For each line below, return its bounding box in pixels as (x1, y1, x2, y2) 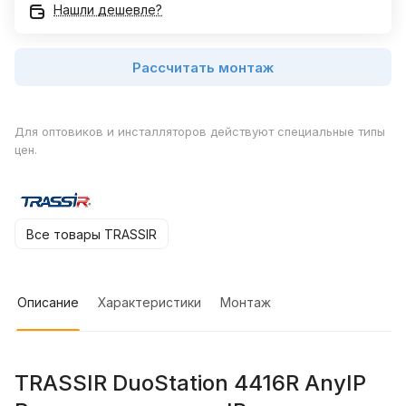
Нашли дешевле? (53, 2, 162, 18)
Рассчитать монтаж (132, 58, 274, 76)
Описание (17, 295, 79, 311)
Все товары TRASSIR (26, 226, 157, 242)
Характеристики (98, 295, 201, 311)
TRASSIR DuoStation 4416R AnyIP (14, 370, 366, 397)
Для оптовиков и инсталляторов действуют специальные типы (14, 124, 385, 140)
